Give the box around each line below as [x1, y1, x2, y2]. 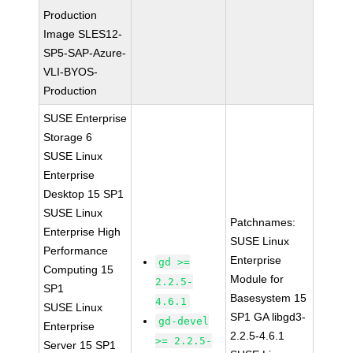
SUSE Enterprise [43, 112, 128, 124]
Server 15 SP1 [43, 339, 117, 351]
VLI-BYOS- [43, 65, 98, 78]
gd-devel [158, 315, 210, 327]
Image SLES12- [43, 28, 123, 40]
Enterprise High [43, 225, 121, 238]
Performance [43, 244, 109, 257]
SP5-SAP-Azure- [43, 46, 127, 59]
